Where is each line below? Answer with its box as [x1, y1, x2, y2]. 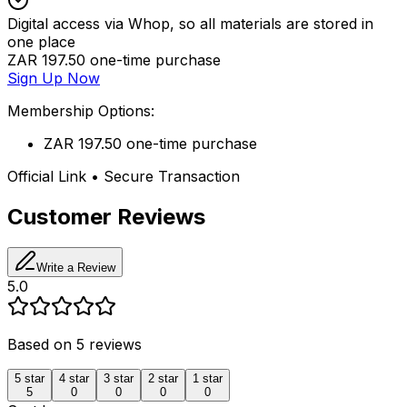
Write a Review [36, 261, 115, 275]
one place [7, 32, 75, 51]
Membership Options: [7, 101, 154, 120]
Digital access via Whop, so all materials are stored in [7, 14, 373, 33]
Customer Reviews [7, 203, 205, 230]
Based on [7, 335, 76, 354]
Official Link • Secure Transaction [7, 166, 240, 185]
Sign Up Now [7, 68, 100, 87]
